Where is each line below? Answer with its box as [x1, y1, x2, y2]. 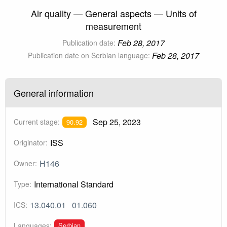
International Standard [33, 178, 113, 191]
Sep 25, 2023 [92, 116, 141, 128]
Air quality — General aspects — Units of [30, 7, 197, 20]
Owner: [14, 158, 37, 169]
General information [14, 86, 94, 100]
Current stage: [14, 117, 60, 127]
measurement [86, 19, 141, 33]
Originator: [14, 137, 48, 148]
